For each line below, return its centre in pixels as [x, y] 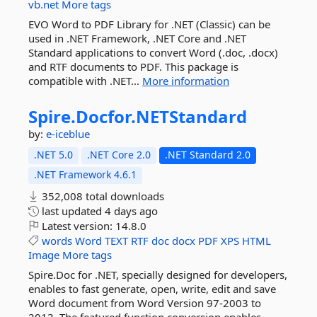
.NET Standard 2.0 [208, 155]
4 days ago [131, 211]
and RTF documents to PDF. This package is [133, 67]
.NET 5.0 [53, 155]
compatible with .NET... [85, 81]
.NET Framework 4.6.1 [85, 174]
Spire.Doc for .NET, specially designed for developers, [158, 275]
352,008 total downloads [102, 196]
